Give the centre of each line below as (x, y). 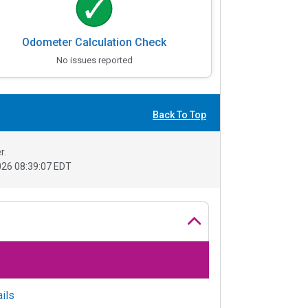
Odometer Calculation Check (95, 43)
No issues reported (94, 60)
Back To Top (179, 114)
